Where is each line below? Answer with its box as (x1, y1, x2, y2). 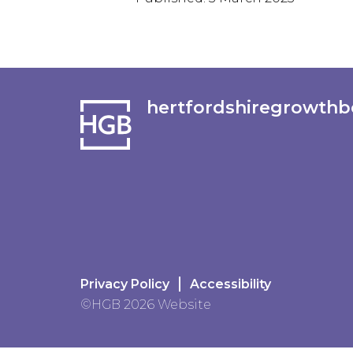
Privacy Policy (80, 277, 169, 292)
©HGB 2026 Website (80, 297, 211, 313)
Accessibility (190, 277, 271, 292)
